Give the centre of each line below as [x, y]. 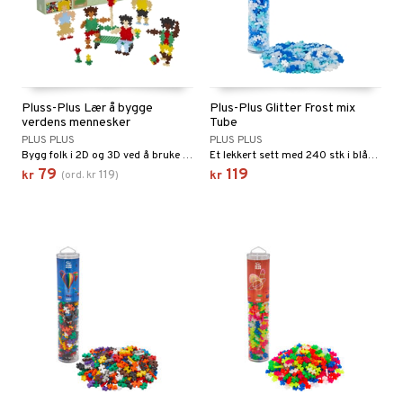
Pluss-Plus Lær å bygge [87, 108]
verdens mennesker [76, 123]
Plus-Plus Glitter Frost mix [282, 108]
